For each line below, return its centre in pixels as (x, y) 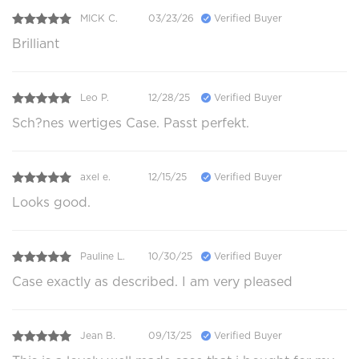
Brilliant (36, 43)
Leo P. (95, 98)
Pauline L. (103, 256)
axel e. (95, 177)
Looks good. (51, 202)
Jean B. (98, 336)
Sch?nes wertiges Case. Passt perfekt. (131, 123)
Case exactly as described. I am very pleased (152, 281)
